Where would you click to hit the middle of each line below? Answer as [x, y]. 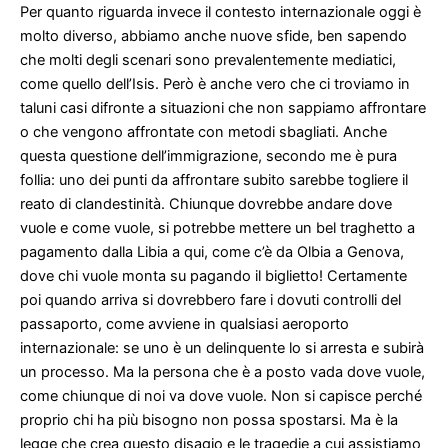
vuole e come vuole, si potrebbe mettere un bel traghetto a [217, 228]
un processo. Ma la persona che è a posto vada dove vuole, [222, 372]
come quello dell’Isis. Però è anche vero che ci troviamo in [215, 84]
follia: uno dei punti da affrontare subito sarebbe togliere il [214, 180]
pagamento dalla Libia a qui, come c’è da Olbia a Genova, [212, 252]
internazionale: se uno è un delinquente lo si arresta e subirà [222, 348]
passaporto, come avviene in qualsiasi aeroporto [184, 324]
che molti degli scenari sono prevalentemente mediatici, [208, 60]
